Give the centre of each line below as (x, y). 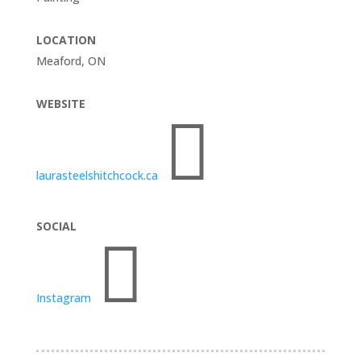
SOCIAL (56, 226)
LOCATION (66, 40)
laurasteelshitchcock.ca (97, 175)
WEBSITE (60, 104)
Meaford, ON (71, 61)
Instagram (63, 298)
